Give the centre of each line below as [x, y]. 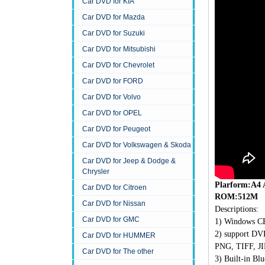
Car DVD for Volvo [112, 97]
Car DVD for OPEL [112, 113]
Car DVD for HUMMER [119, 236]
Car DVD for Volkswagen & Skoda [137, 145]
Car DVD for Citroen [114, 188]
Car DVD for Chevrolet [118, 65]
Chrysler [96, 172]
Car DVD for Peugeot [116, 129]
